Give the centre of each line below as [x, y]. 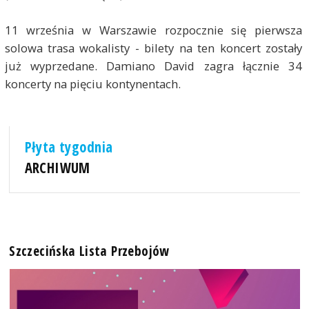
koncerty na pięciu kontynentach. [92, 84]
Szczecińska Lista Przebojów [89, 251]
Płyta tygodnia [69, 147]
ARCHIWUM [57, 168]
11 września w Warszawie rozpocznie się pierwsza [153, 30]
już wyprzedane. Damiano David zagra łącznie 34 [153, 66]
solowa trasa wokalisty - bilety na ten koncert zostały [153, 48]
